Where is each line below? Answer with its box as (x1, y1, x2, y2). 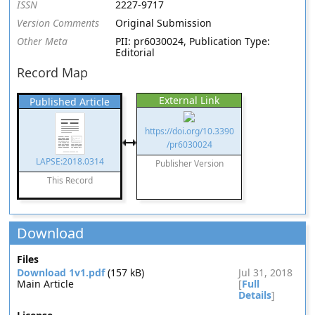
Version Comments (17, 16, 100, 30)
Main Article (17, 277, 75, 290)
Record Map (17, 64, 89, 81)
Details (238, 288, 271, 302)
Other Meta (17, 34, 68, 48)
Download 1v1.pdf (17, 266, 105, 279)
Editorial (115, 46, 155, 59)
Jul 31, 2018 (238, 266, 292, 279)
